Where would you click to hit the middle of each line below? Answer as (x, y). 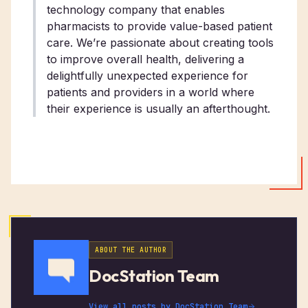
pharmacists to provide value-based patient (159, 26)
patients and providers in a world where (151, 92)
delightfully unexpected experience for (147, 76)
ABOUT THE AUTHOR (131, 250)
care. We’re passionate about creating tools (160, 43)
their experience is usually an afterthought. (158, 109)
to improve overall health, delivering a (145, 59)
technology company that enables (136, 10)
